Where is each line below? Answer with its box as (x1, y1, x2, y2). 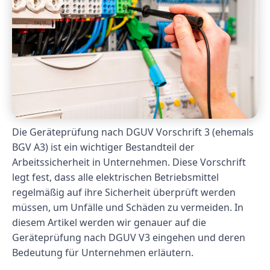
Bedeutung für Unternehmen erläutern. (12, 246, 193, 260)
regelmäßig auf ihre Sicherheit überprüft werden (12, 186, 236, 199)
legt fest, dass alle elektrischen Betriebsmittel (12, 171, 219, 184)
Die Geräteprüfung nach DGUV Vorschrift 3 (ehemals (12, 125, 254, 139)
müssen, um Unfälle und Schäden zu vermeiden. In (12, 201, 243, 215)
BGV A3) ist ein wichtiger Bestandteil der (12, 140, 195, 154)
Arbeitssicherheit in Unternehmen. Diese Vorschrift (12, 155, 246, 169)
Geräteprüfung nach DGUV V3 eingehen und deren (12, 231, 245, 245)
